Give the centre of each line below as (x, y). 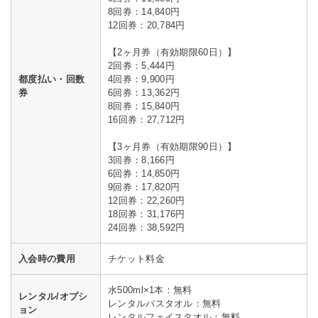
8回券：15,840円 (144, 106)
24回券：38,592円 (147, 228)
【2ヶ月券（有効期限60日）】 (172, 53)
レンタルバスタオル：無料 (165, 304)
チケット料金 (136, 259)
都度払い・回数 (52, 79)
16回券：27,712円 (147, 120)
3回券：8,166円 (141, 160)
